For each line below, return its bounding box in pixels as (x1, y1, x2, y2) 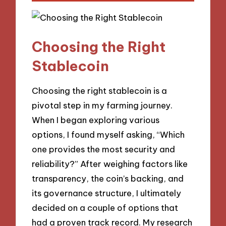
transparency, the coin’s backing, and (32, 173, 184, 184)
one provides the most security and (32, 144, 176, 155)
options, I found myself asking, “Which (32, 129, 185, 140)
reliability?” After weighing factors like (32, 158, 188, 169)
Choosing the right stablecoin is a (32, 85, 167, 96)
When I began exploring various (32, 115, 160, 126)
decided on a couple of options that (32, 202, 179, 213)
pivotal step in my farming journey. (32, 100, 173, 111)
